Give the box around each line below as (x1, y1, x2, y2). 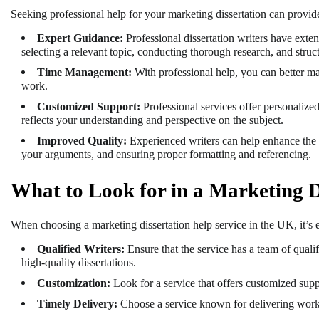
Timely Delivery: (37, 298, 117, 310)
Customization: (37, 277, 110, 290)
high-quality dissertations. (21, 256, 136, 269)
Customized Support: (37, 100, 140, 113)
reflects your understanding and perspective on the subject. (21, 113, 283, 126)
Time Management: (37, 66, 132, 78)
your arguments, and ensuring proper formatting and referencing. (21, 147, 311, 160)
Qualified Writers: (37, 243, 125, 256)
